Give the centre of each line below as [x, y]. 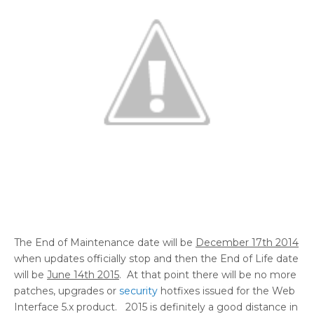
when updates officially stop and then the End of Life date [156, 259]
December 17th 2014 [247, 243]
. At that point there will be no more [208, 275]
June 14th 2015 [83, 275]
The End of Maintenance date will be [105, 243]
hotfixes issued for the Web [226, 291]
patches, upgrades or [67, 291]
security [138, 291]
